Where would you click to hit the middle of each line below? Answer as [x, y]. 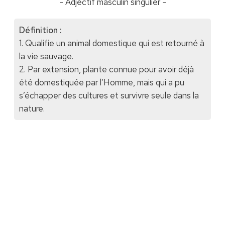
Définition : [40, 30]
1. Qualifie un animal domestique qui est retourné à [111, 43]
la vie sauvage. [46, 57]
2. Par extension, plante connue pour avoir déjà [106, 70]
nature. [32, 109]
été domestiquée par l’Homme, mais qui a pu [101, 83]
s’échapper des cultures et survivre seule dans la [109, 96]
